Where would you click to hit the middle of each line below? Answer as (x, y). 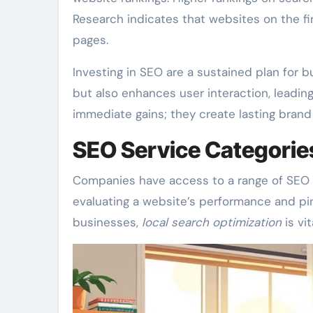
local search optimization (212, 222)
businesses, (107, 222)
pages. (90, 39)
